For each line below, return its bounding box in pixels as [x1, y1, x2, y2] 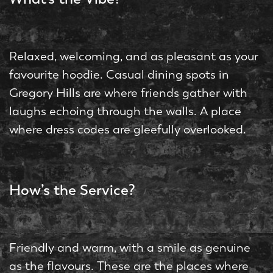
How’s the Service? [9, 181, 135, 199]
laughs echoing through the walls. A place [9, 104, 241, 119]
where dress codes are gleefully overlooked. [9, 122, 246, 137]
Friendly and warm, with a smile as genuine [9, 241, 250, 255]
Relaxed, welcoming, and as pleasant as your [9, 49, 258, 64]
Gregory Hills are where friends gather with [9, 86, 247, 101]
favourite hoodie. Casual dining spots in [9, 68, 229, 82]
